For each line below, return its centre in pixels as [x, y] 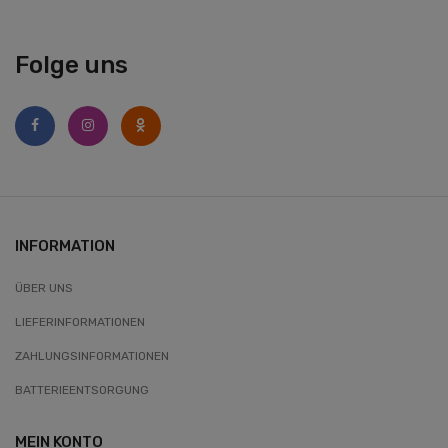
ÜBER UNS [44, 288]
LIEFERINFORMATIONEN [80, 322]
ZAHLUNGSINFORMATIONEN [92, 356]
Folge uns [71, 65]
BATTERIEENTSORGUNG [82, 390]
